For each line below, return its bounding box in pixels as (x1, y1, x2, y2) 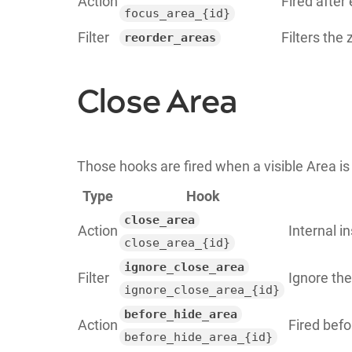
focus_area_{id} (123, 5, 230, 20)
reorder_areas (123, 30, 216, 45)
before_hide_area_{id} (123, 329, 273, 344)
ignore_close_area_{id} (123, 282, 280, 297)
